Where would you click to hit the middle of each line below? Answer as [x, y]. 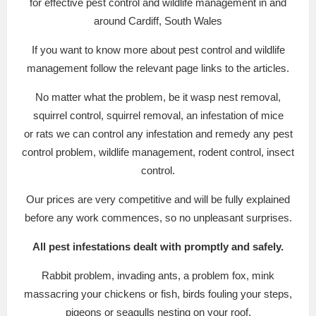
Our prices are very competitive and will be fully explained [158, 200]
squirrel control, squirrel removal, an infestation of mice [158, 116]
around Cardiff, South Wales [158, 21]
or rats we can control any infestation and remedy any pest [158, 134]
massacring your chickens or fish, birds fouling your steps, [158, 294]
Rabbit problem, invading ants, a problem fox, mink [158, 276]
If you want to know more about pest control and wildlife [158, 50]
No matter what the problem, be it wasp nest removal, [158, 97]
